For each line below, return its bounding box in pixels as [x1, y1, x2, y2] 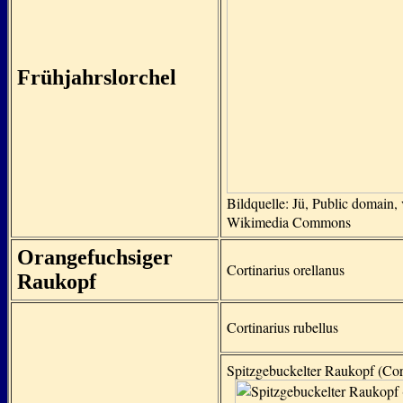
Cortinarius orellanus [227, 260, 345, 279]
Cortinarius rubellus [227, 318, 338, 336]
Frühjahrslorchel [17, 66, 176, 89]
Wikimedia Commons [227, 212, 351, 231]
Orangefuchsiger [17, 246, 173, 269]
